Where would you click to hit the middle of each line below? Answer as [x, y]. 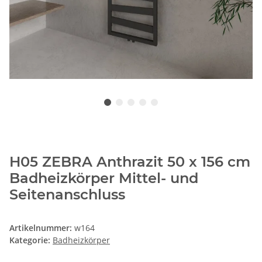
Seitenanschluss [67, 195]
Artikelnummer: [42, 228]
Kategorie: [31, 240]
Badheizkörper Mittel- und [104, 178]
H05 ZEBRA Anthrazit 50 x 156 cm [130, 162]
